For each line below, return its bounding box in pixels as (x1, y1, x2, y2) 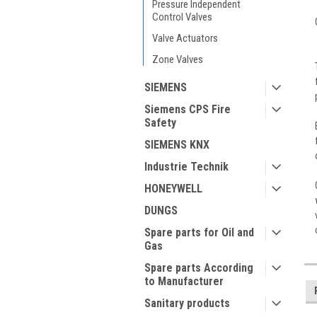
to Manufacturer (144, 275, 224, 288)
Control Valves (152, 11, 212, 23)
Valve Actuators (152, 32, 218, 45)
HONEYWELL (144, 182, 202, 195)
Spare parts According (144, 261, 253, 275)
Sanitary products (144, 296, 230, 310)
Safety (144, 116, 176, 129)
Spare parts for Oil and (144, 226, 254, 239)
